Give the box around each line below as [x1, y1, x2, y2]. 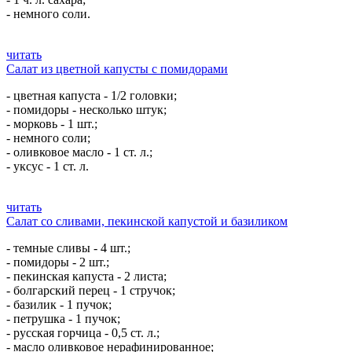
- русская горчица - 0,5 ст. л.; [6, 326, 159, 339]
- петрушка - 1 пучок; [6, 312, 120, 325]
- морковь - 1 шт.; [6, 117, 97, 130]
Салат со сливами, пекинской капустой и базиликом [6, 214, 288, 228]
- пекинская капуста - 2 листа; [6, 269, 167, 283]
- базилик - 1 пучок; [6, 298, 112, 311]
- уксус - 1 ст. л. [6, 159, 89, 173]
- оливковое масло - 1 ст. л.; [6, 145, 152, 159]
